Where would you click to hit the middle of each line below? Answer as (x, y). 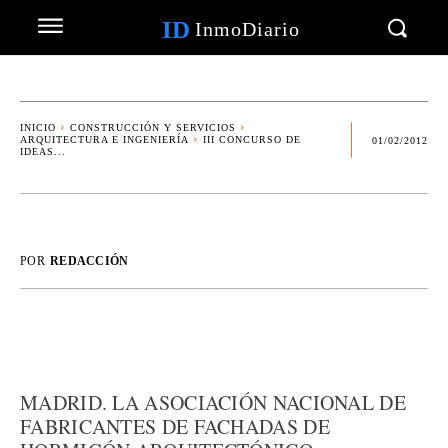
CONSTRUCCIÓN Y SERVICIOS (153, 127)
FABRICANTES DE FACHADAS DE (175, 426)
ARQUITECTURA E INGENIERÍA (104, 139)
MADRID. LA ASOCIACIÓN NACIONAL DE (213, 402)
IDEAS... (43, 151)
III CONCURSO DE (252, 139)
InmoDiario (247, 29)
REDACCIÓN (89, 261)
